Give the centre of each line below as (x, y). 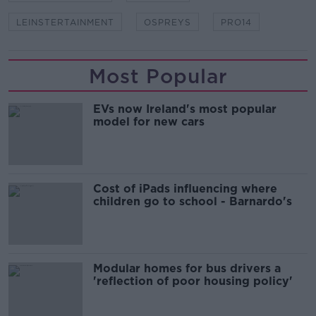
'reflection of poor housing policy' (193, 281)
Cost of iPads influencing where (185, 189)
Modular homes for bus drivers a (187, 268)
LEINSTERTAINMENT (65, 22)
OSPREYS (168, 22)
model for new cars (149, 122)
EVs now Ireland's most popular (185, 109)
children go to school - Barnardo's (193, 201)
